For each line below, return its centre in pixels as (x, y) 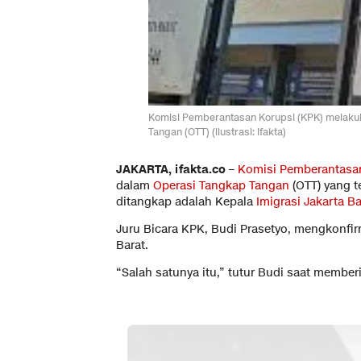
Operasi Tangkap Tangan (221, 186)
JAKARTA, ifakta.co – (177, 170)
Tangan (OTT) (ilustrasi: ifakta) (217, 132)
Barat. (132, 246)
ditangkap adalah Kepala (186, 202)
